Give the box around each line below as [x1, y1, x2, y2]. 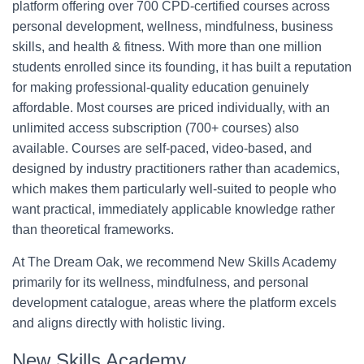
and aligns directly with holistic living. [12, 316, 225, 330]
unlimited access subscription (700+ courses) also [12, 121, 299, 135]
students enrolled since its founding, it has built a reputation [12, 60, 352, 74]
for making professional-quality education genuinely [12, 80, 309, 94]
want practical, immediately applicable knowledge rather [12, 202, 335, 216]
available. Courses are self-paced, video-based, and [12, 141, 312, 155]
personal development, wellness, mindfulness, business [12, 19, 333, 33]
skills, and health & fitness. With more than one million [12, 40, 322, 54]
